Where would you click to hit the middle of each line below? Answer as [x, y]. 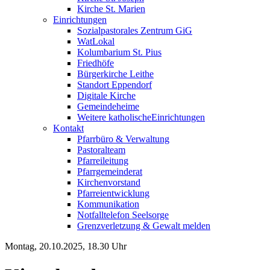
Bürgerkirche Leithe [115, 74]
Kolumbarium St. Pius [119, 52]
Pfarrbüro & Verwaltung [123, 139]
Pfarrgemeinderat [110, 171]
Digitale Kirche [106, 96]
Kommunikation [108, 204]
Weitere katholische [114, 117]
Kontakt [68, 128]
